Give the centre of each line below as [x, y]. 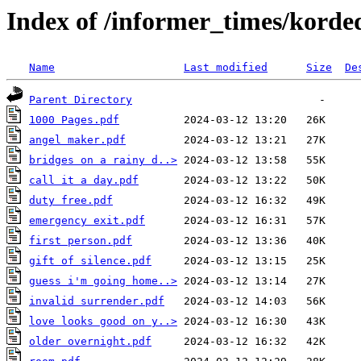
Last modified [226, 68]
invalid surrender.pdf [97, 301]
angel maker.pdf [77, 140]
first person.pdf [81, 241]
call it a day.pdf [84, 180]
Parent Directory [81, 100]
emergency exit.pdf [87, 221]
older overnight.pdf [90, 342]
